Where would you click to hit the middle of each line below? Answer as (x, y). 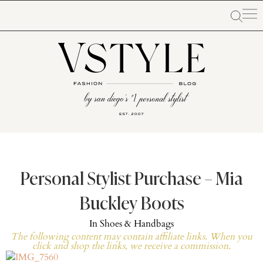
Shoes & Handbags (137, 224)
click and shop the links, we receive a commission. (131, 246)
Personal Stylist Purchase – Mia (131, 180)
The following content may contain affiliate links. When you (131, 237)
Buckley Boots (131, 205)
